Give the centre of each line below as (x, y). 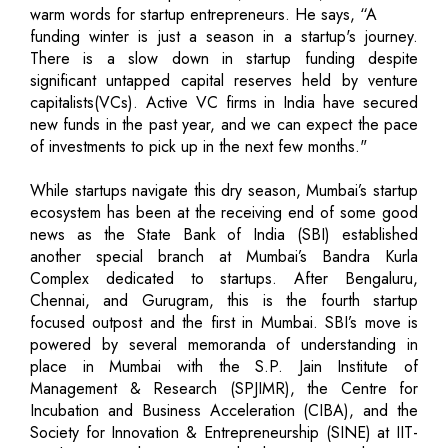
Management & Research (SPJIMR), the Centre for (224, 388)
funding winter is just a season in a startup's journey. (224, 36)
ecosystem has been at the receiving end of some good (224, 212)
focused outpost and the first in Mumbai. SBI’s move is (224, 322)
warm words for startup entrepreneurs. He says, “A (203, 14)
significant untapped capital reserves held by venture (224, 80)
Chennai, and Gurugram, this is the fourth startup (224, 300)
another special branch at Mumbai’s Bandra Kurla (224, 256)
